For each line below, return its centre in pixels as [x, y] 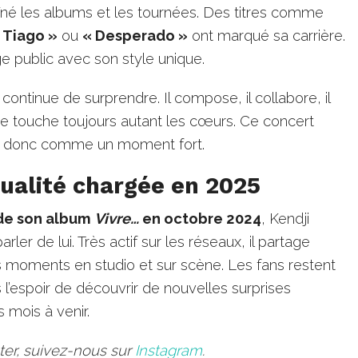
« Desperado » [135, 35]
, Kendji [286, 218]
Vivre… [117, 218]
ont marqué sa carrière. [267, 35]
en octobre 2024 [201, 218]
